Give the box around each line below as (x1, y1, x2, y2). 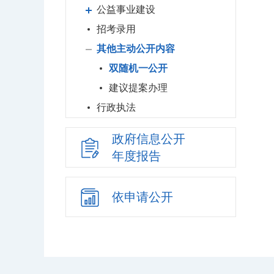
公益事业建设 (97, 4, 155, 15)
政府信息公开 (112, 132, 185, 146)
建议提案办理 (109, 83, 168, 94)
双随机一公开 (109, 63, 168, 74)
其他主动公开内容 (97, 43, 175, 54)
